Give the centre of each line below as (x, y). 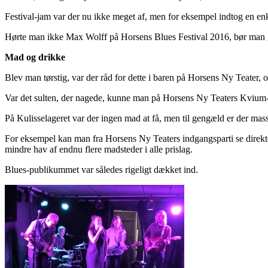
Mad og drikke (35, 57)
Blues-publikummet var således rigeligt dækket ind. (101, 169)
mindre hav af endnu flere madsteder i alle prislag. (99, 149)
